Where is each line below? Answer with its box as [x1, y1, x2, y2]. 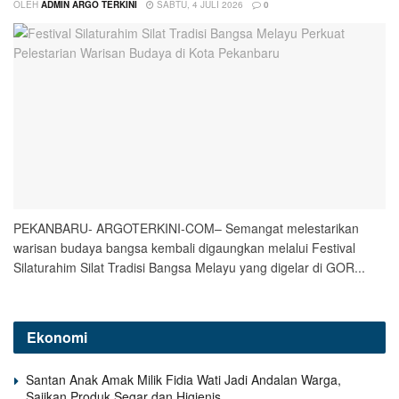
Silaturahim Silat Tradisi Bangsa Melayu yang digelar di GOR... [13, 257, 365, 276]
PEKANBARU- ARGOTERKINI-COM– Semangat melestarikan [13, 218, 359, 237]
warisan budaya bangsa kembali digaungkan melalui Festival [13, 238, 355, 256]
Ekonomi [27, 326, 87, 347]
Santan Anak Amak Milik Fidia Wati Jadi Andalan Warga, [26, 370, 341, 388]
